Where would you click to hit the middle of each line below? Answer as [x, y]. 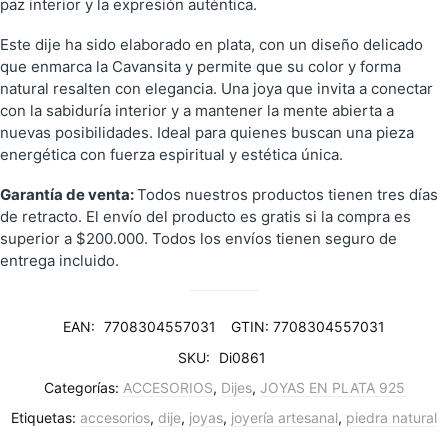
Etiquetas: [45, 417]
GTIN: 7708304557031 [308, 326]
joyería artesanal [284, 417]
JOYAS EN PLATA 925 [332, 387]
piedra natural [391, 417]
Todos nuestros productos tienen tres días [287, 194]
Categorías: [83, 387]
